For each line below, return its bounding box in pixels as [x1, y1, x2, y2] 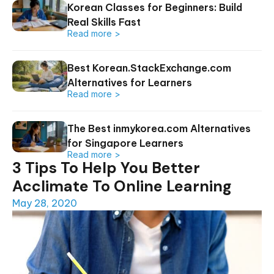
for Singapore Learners [67, 136, 183, 149]
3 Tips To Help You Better [12, 157, 200, 178]
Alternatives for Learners [67, 76, 192, 89]
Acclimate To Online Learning [12, 176, 232, 196]
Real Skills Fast [67, 15, 141, 28]
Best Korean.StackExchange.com [67, 61, 231, 74]
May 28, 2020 [12, 196, 77, 209]
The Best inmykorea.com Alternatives [67, 122, 251, 135]
